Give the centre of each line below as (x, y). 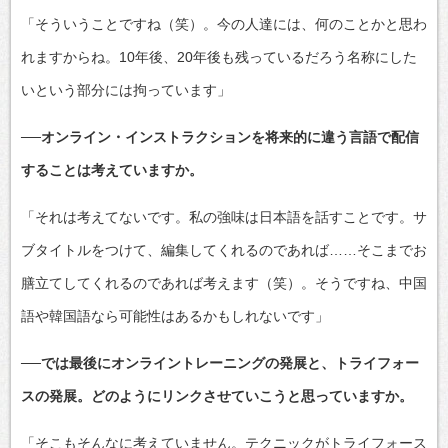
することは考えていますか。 (112, 169)
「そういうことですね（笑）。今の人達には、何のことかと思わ (224, 23)
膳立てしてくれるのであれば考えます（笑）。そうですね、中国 (224, 282)
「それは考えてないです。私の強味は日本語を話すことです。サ (224, 216)
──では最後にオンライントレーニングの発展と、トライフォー (220, 362)
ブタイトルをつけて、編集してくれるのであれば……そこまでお (224, 249)
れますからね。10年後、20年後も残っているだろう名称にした (219, 56)
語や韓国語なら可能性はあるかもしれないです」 (175, 315)
